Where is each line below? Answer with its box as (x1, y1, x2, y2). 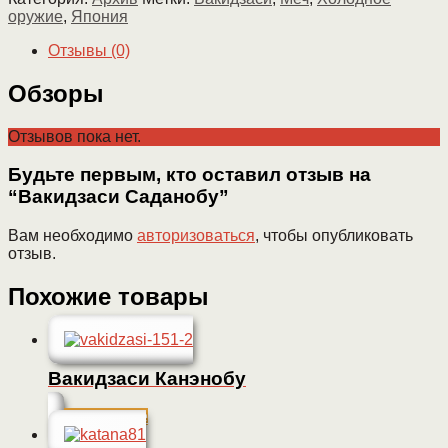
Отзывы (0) (48, 41, 130, 59)
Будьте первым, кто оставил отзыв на (8, 164, 371, 186)
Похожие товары (8, 282, 209, 310)
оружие (8, 7, 63, 25)
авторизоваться (137, 227, 255, 244)
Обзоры (8, 79, 104, 107)
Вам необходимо (8, 227, 137, 244)
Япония (71, 7, 128, 25)
